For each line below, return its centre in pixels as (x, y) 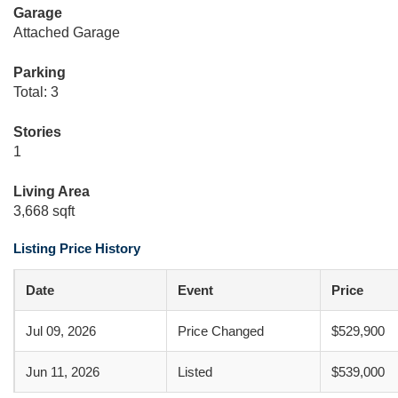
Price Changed (221, 331)
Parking (40, 72)
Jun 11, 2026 (63, 372)
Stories (37, 132)
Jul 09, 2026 (61, 331)
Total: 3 (36, 92)
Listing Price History (77, 248)
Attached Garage (67, 32)
